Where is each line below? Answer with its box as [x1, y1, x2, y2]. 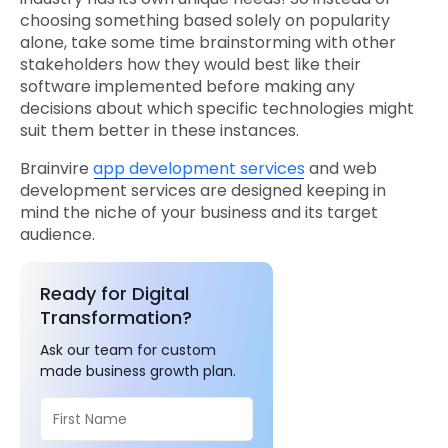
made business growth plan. [40, 361, 236, 382]
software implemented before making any [20, 75, 355, 99]
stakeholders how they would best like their [20, 53, 361, 77]
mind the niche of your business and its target [20, 201, 378, 225]
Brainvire [20, 157, 93, 181]
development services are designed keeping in [20, 179, 386, 203]
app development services [93, 157, 305, 181]
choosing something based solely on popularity [20, 9, 390, 33]
